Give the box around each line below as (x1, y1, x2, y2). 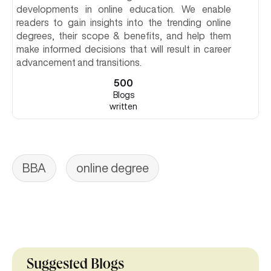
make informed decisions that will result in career (16, 44, 231, 54)
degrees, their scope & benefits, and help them (16, 31, 231, 41)
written (109, 102, 138, 111)
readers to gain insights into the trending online (16, 18, 231, 28)
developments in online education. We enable (16, 4, 231, 15)
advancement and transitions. (16, 57, 142, 68)
